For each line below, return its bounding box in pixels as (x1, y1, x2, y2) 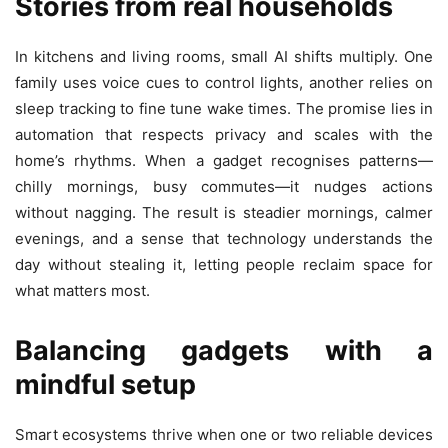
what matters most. (15, 281, 150, 301)
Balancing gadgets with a (15, 334, 433, 368)
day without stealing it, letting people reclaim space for (15, 255, 433, 275)
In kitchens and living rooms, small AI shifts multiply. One (15, 47, 433, 67)
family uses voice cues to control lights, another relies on (15, 73, 433, 93)
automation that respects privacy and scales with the (15, 125, 433, 145)
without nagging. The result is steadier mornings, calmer (15, 203, 433, 223)
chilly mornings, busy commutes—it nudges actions (15, 177, 433, 197)
